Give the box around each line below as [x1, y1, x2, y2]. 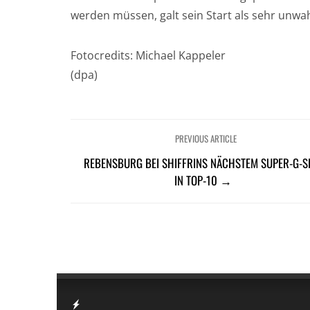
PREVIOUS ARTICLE [175, 131, 237, 145]
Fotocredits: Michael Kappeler [71, 47, 226, 63]
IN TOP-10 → [174, 171, 232, 189]
